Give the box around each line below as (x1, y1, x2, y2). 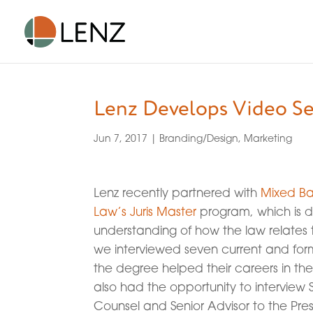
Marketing (244, 132, 293, 144)
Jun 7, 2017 (94, 132, 148, 144)
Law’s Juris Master (94, 204, 197, 219)
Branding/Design (159, 132, 239, 144)
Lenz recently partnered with (94, 185, 261, 200)
